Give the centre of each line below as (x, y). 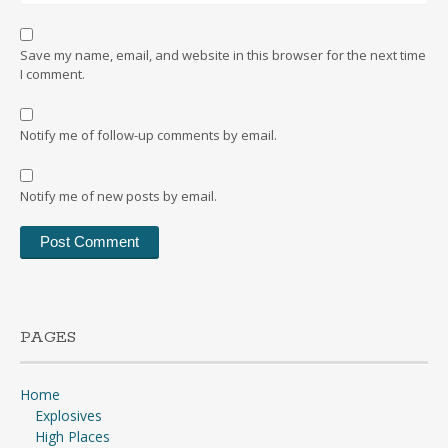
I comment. (52, 74)
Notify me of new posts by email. (118, 196)
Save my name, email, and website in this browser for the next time (223, 55)
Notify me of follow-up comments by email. (148, 135)
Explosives (68, 416)
